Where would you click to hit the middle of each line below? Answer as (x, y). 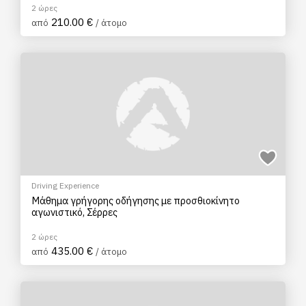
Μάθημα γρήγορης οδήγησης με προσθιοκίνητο (136, 200)
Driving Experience (65, 185)
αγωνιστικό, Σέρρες (74, 212)
